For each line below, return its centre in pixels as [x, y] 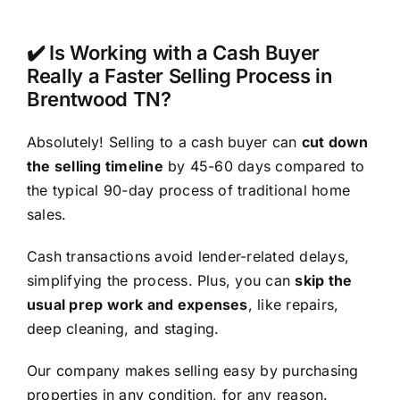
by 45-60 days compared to [264, 167]
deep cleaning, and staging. [123, 329]
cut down [335, 142]
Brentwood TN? [99, 100]
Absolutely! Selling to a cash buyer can [164, 142]
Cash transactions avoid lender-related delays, [188, 257]
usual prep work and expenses [137, 305]
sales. [46, 215]
